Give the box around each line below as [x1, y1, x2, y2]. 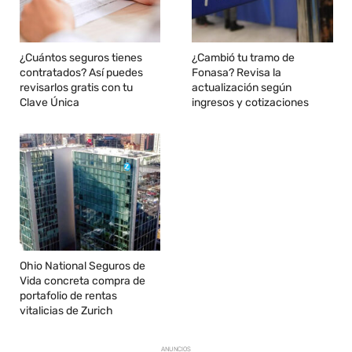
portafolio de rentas [20, 289, 117, 303]
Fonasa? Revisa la [192, 66, 282, 80]
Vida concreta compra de [20, 274, 145, 288]
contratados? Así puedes [20, 66, 143, 80]
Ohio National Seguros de [20, 259, 145, 273]
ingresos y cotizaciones [192, 96, 310, 110]
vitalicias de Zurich [20, 304, 113, 318]
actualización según [192, 81, 292, 95]
